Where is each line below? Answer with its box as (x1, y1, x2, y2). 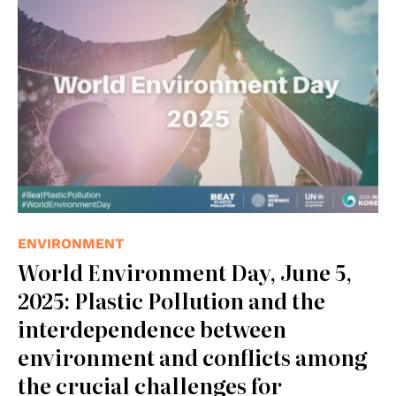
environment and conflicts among (18, 340, 368, 372)
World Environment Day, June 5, (18, 255, 352, 287)
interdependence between (18, 312, 286, 344)
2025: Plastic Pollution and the (18, 284, 325, 316)
